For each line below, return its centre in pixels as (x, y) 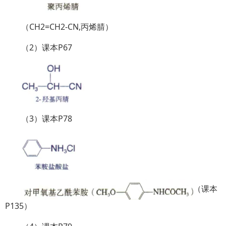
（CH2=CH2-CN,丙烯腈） (67, 26)
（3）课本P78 (47, 118)
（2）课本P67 (47, 47)
